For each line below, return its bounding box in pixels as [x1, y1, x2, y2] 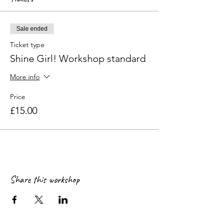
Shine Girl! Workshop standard [10, 53, 146, 64]
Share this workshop [10, 173, 79, 186]
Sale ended [16, 25, 48, 32]
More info [10, 72, 40, 82]
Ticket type [10, 40, 45, 49]
